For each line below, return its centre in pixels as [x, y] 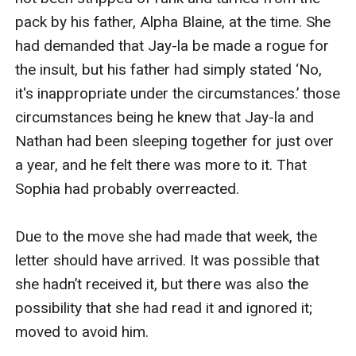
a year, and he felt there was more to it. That [161, 164]
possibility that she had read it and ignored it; [164, 308]
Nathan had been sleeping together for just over [175, 141]
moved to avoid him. [82, 331]
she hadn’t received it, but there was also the [162, 284]
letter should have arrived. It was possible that [168, 260]
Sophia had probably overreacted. [128, 188]
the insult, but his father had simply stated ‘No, [169, 69]
